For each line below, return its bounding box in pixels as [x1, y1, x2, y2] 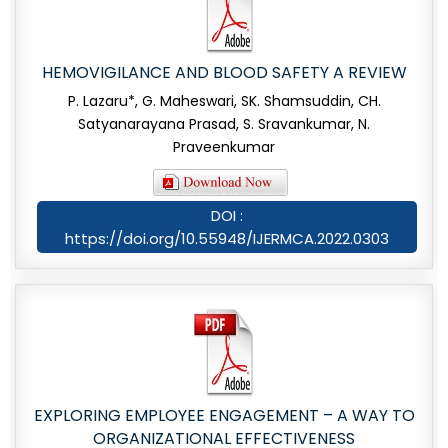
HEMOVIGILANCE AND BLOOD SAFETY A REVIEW [41, 61, 407, 85]
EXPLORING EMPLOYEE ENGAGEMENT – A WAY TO [33, 404, 415, 428]
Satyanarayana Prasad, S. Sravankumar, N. [78, 114, 370, 135]
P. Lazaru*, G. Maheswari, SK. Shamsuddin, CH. [67, 91, 381, 112]
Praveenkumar [173, 137, 275, 158]
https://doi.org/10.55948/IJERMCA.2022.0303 [65, 228, 389, 250]
